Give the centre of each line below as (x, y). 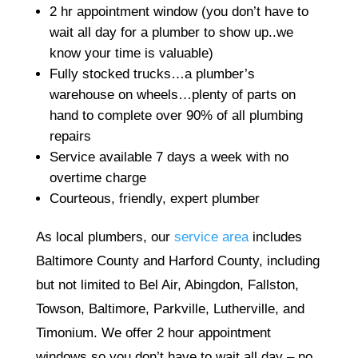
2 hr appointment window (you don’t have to (179, 11)
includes (275, 237)
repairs (70, 136)
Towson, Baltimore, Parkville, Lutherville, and (170, 308)
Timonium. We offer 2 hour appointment (153, 332)
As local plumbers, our (105, 237)
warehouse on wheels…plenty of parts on (172, 94)
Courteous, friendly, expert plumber (154, 198)
